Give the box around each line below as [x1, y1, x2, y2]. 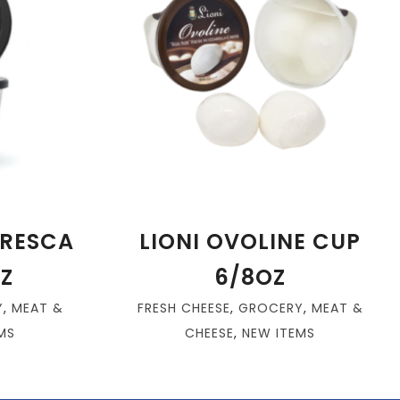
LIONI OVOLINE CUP [139, 227, 361, 256]
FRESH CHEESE [137, 299, 230, 317]
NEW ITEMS [242, 324, 315, 342]
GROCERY [237, 299, 304, 317]
